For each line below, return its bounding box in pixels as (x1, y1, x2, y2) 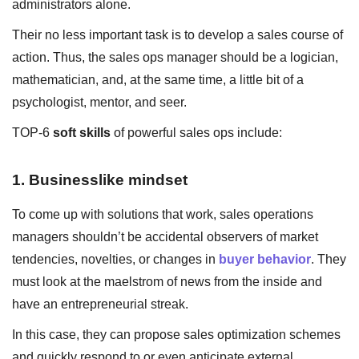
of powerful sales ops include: (111, 123, 282, 141)
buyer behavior (219, 250, 311, 268)
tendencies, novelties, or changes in (12, 250, 219, 268)
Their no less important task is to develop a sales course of (12, 26, 343, 43)
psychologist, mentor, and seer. (12, 93, 187, 111)
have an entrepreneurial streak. (12, 295, 192, 313)
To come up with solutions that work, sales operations (12, 205, 313, 223)
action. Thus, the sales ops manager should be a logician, (12, 48, 338, 66)
